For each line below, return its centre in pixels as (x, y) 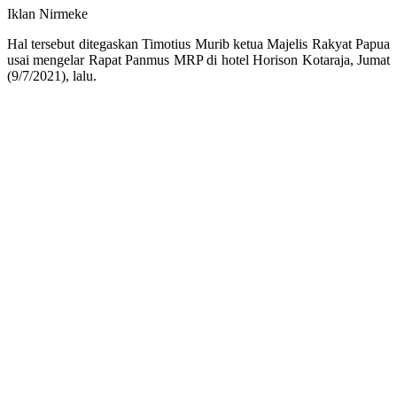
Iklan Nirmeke (47, 13)
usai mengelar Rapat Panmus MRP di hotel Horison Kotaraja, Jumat (198, 59)
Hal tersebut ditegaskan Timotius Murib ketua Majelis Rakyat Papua (198, 43)
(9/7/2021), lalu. (52, 75)
